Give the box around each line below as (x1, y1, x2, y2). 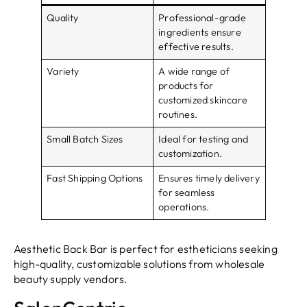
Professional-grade (158, 12, 246, 25)
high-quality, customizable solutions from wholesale (14, 257, 265, 271)
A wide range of (158, 65, 230, 78)
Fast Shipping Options (47, 172, 143, 185)
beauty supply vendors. (14, 272, 128, 286)
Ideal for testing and (158, 133, 249, 146)
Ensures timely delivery (158, 172, 260, 185)
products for (158, 79, 214, 93)
